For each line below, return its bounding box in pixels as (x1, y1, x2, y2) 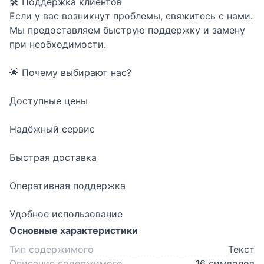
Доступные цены (9, 94, 88, 107)
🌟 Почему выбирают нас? (9, 66, 131, 78)
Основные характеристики (9, 224, 138, 236)
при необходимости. (9, 38, 106, 50)
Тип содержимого (9, 243, 94, 255)
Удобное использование (9, 207, 123, 220)
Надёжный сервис (9, 123, 95, 135)
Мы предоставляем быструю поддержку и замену (9, 24, 245, 36)
